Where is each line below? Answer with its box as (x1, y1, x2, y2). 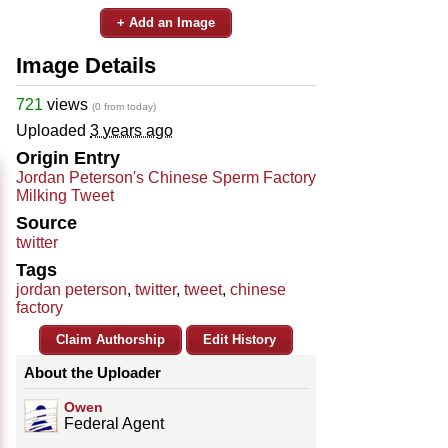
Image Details (16, 52, 156, 78)
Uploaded (16, 121, 90, 139)
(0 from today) (92, 100, 156, 112)
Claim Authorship (56, 331, 165, 347)
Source (16, 212, 77, 233)
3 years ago (90, 121, 173, 139)
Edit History (203, 331, 276, 347)
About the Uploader (24, 363, 161, 381)
